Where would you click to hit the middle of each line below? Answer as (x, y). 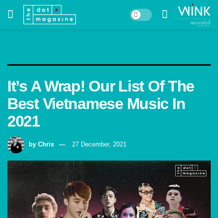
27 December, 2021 (99, 144)
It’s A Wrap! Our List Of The (101, 86)
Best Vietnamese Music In (96, 104)
